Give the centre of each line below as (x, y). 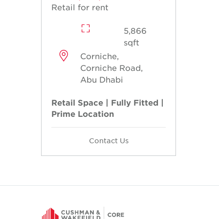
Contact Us (109, 141)
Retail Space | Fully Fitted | (108, 102)
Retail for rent (80, 7)
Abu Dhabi (102, 79)
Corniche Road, (112, 68)
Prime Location (83, 114)
